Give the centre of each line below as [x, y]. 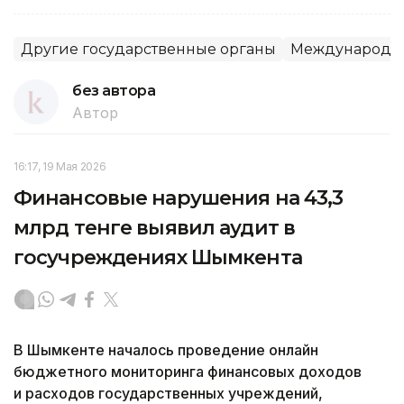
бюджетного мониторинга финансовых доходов [188, 371]
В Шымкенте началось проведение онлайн [166, 349]
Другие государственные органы [148, 49]
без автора [114, 90]
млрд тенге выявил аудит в [154, 227]
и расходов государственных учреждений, [168, 393]
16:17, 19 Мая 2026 [60, 166]
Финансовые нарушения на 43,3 [179, 197]
